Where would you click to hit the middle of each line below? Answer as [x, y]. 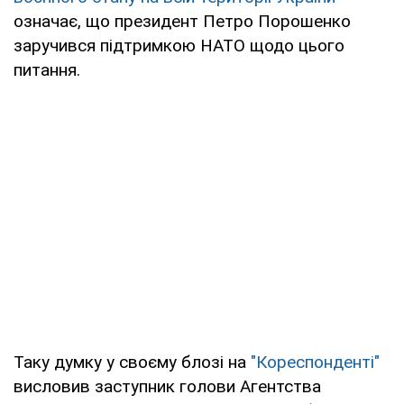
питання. [47, 69]
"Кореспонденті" [315, 362]
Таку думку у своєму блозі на [132, 362]
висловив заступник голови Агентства [167, 386]
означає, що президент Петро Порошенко [182, 21]
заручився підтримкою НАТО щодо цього [179, 45]
